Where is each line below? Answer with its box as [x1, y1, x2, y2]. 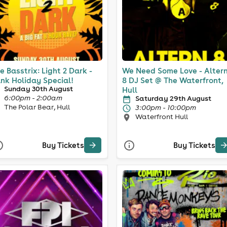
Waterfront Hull [135, 111, 188, 121]
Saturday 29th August [135, 93, 211, 103]
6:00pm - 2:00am [4, 93, 62, 102]
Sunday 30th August [4, 84, 73, 93]
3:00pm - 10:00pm [135, 102, 196, 112]
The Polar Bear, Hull [4, 102, 70, 111]
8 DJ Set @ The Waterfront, [122, 75, 223, 85]
